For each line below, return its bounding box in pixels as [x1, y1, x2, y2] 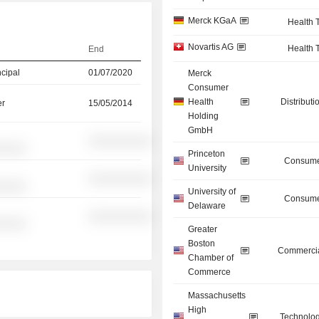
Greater [188, 224, 218, 235]
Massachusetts [188, 291, 246, 301]
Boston [188, 239, 216, 249]
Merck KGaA [188, 16, 237, 26]
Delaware [188, 201, 226, 211]
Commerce [188, 267, 231, 278]
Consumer [188, 83, 229, 93]
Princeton [188, 149, 226, 159]
